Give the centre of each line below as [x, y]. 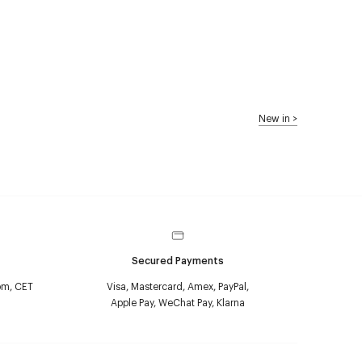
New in [274, 118]
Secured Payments [178, 260]
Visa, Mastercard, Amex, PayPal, [178, 286]
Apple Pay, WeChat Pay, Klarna [178, 302]
